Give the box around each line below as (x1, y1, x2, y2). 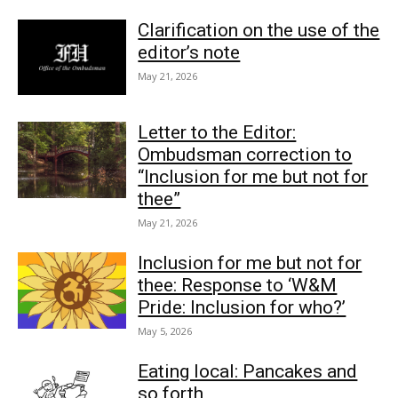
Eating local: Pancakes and (138, 361, 358, 383)
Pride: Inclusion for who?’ (138, 297, 346, 319)
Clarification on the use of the (138, 19, 380, 41)
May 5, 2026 (138, 324, 193, 338)
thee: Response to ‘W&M (138, 275, 338, 297)
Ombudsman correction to (138, 144, 353, 166)
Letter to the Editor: (138, 122, 297, 144)
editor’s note (138, 41, 241, 63)
